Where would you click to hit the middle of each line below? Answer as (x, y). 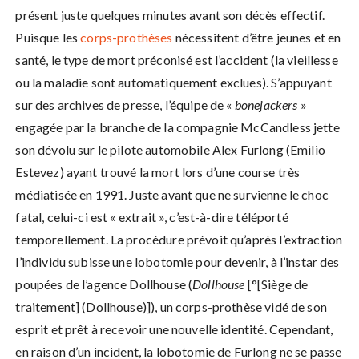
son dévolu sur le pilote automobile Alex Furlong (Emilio (170, 150)
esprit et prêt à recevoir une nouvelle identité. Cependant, (174, 329)
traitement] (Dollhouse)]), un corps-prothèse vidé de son (171, 307)
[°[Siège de (276, 284)
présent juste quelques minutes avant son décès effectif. (170, 15)
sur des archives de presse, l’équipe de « (125, 105)
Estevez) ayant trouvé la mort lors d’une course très (158, 172)
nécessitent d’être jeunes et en (257, 38)
